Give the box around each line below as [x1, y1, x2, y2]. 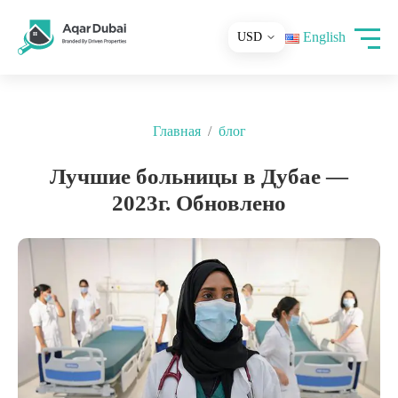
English [303, 29, 346, 44]
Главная [152, 123, 201, 139]
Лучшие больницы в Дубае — [50, 164, 348, 188]
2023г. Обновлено [112, 191, 286, 215]
